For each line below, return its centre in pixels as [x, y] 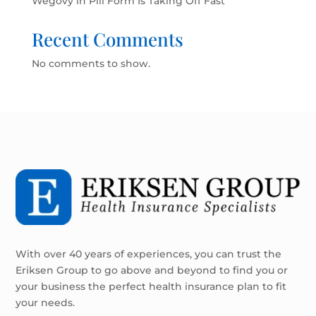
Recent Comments [107, 39]
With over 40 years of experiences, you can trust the [149, 254]
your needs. [45, 303]
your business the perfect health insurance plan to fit [151, 287]
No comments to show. [91, 64]
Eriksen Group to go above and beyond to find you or [152, 271]
